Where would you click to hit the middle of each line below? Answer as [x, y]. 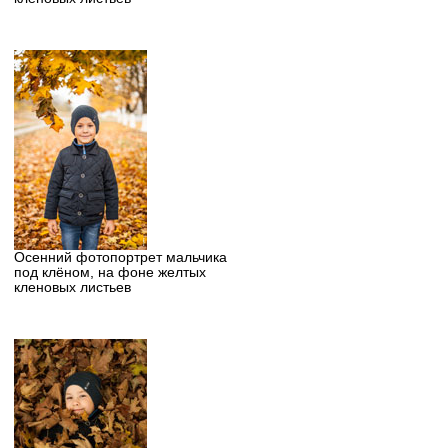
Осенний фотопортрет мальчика [120, 257]
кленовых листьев [72, 287]
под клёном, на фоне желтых [109, 272]
